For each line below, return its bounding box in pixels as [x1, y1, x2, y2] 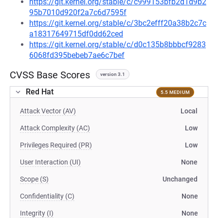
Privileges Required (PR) [20, 141, 92, 149]
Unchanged [163, 175, 198, 183]
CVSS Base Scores [10, 69, 90, 81]
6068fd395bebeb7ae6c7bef [29, 51, 125, 60]
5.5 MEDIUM [160, 89, 190, 95]
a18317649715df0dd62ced [29, 29, 123, 38]
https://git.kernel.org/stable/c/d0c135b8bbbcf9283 [29, 40, 206, 49]
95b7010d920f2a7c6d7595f [29, 8, 127, 17]
